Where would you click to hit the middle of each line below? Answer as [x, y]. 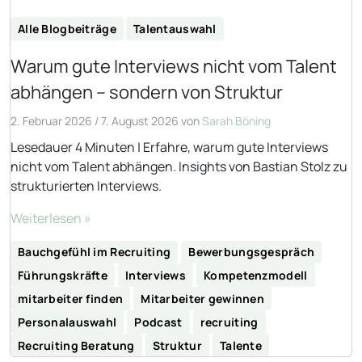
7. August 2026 [140, 120]
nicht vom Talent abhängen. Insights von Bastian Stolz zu [179, 166]
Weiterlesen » [51, 218]
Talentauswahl [175, 28]
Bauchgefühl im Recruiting [95, 252]
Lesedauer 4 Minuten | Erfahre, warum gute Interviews [169, 147]
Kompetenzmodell [256, 276]
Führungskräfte [63, 276]
